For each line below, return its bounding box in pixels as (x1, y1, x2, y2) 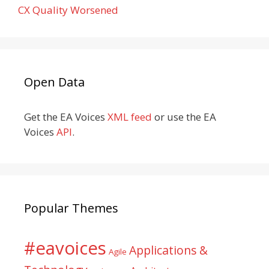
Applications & (129, 242, 208, 258)
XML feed (107, 110, 152, 124)
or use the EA (152, 110, 216, 124)
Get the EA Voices (24, 110, 107, 124)
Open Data (24, 74, 85, 90)
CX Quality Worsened (18, 3, 118, 17)
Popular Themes (24, 200, 118, 216)
